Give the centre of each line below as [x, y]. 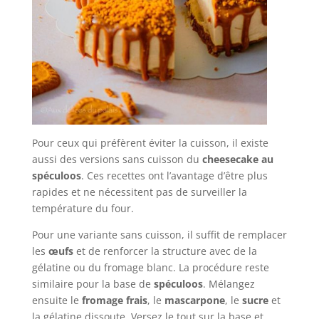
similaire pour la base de [93, 283]
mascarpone [194, 300]
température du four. [83, 208]
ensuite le [57, 300]
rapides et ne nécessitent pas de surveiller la [139, 192]
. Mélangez [229, 283]
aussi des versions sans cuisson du [117, 159]
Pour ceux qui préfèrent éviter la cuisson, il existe [150, 142]
